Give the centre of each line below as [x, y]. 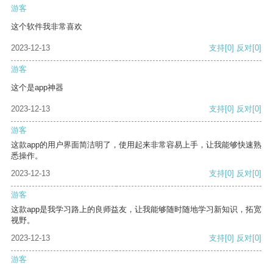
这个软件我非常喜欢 [47, 27]
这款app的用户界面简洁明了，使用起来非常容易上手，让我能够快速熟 [136, 145]
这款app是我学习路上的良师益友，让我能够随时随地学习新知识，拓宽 [136, 210]
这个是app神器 [37, 88]
